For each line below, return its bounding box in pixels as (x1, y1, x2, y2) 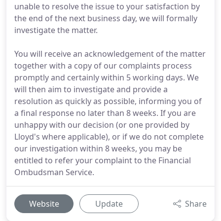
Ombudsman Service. (14, 167, 94, 178)
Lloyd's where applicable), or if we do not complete (14, 131, 204, 142)
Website (29, 198, 59, 209)
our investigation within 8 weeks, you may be (14, 143, 182, 154)
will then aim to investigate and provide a (14, 84, 168, 95)
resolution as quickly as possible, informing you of (14, 96, 202, 107)
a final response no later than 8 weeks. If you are (14, 108, 196, 118)
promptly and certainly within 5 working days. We (14, 72, 199, 83)
